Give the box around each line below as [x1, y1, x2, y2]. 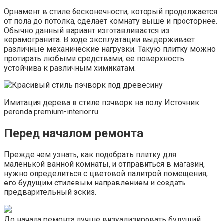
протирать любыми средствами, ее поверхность [4, 53, 184, 63]
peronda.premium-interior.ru [4, 107, 98, 116]
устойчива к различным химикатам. [4, 63, 136, 73]
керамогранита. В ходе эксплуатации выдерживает [4, 35, 195, 44]
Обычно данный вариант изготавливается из [4, 25, 169, 35]
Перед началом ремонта [4, 126, 143, 140]
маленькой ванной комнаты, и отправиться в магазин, [4, 159, 205, 169]
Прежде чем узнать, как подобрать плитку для [4, 149, 176, 159]
